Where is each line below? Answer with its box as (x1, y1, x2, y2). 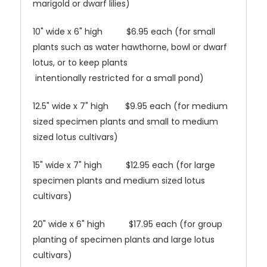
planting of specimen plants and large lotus (33, 234, 215, 246)
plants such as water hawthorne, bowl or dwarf (33, 41, 227, 54)
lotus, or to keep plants (33, 57, 230, 69)
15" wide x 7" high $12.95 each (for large (33, 159, 215, 172)
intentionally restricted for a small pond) (33, 72, 204, 85)
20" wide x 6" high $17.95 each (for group (33, 218, 222, 231)
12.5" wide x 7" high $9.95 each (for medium (33, 100, 228, 113)
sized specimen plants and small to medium (33, 116, 218, 128)
